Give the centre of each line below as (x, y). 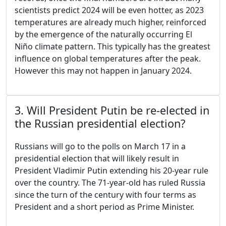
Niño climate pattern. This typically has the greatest (112, 47)
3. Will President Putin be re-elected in (112, 110)
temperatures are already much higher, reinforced (110, 22)
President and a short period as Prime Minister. (104, 207)
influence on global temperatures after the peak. (108, 59)
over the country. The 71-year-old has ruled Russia (110, 183)
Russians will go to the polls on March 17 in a (100, 147)
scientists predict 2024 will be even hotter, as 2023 (109, 10)
